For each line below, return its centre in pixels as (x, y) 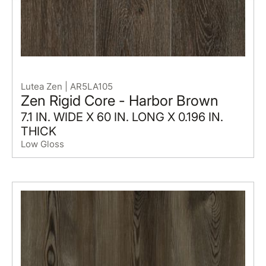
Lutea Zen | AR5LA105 (66, 86)
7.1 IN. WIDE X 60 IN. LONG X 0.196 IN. (122, 117)
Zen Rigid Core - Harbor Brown (119, 100)
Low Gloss (42, 144)
